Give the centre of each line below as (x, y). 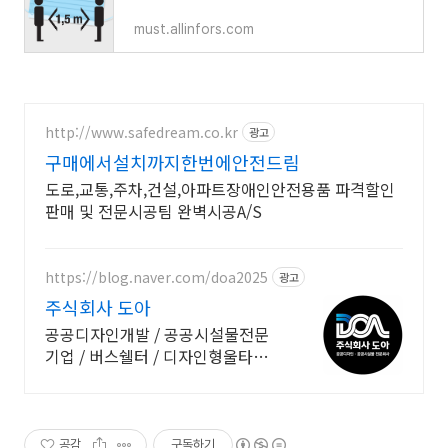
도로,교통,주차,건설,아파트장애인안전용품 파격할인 (220, 189)
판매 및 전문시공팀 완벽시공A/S (153, 211)
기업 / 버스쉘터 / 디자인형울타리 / (161, 356)
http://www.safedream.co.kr (141, 131)
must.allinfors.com (194, 29)
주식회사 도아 (98, 307)
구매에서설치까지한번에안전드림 (172, 162)
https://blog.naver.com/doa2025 (156, 276)
